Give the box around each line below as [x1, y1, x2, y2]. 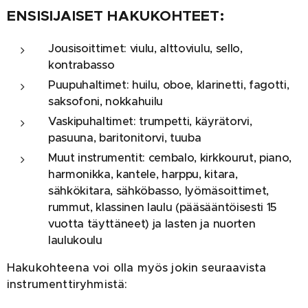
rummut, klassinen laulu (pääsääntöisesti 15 [48, 200, 276, 214]
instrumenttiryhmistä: [7, 277, 128, 291]
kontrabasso [48, 58, 115, 72]
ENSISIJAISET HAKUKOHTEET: [7, 7, 224, 25]
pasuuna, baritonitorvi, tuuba [48, 131, 201, 145]
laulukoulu [48, 233, 102, 247]
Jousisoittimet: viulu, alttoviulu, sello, [48, 41, 243, 56]
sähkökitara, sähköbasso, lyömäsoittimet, [48, 184, 269, 198]
